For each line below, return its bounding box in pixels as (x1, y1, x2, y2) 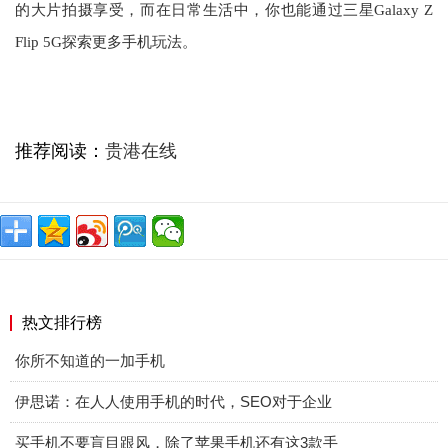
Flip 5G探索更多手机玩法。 (15, 34, 197, 50)
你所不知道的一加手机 (15, 352, 165, 369)
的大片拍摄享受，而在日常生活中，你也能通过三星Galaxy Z (15, 2, 433, 18)
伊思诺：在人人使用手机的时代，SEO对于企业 (15, 393, 332, 410)
